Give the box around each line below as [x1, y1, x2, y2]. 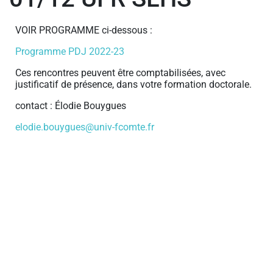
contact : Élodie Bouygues [15, 99, 126, 112]
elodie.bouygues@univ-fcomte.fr [15, 121, 154, 133]
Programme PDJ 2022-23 [15, 45, 124, 57]
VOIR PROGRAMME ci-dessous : [15, 24, 152, 36]
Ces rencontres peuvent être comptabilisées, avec [15, 66, 225, 79]
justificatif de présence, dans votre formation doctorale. [15, 78, 252, 90]
